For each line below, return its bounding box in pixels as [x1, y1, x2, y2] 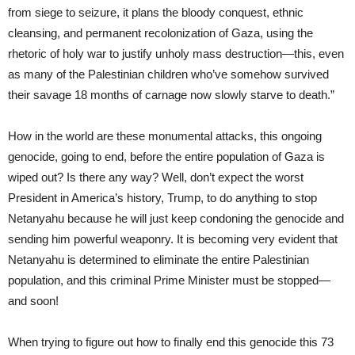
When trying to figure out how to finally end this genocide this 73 [8, 334, 334, 349]
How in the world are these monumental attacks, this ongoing [8, 128, 322, 143]
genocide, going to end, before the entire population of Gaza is [8, 149, 325, 163]
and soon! [8, 293, 59, 307]
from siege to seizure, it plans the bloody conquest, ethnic [8, 5, 303, 19]
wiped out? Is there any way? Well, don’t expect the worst [8, 170, 303, 184]
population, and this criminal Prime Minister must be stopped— [8, 273, 330, 287]
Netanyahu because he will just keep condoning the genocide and [8, 211, 344, 225]
